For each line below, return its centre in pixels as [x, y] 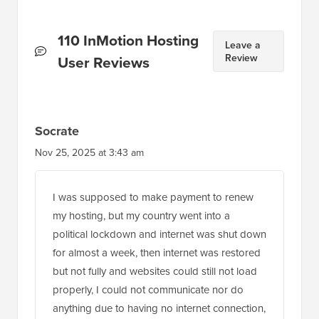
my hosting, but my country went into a [141, 215]
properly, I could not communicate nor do [148, 289]
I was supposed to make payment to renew [153, 197]
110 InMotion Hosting [128, 40]
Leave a [243, 45]
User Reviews [103, 62]
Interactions [74, 62]
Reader [58, 40]
